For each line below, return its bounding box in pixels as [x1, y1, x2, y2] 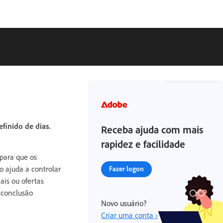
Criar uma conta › [101, 210, 158, 220]
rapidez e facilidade [101, 137, 186, 150]
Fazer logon [109, 164, 144, 173]
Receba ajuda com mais [101, 123, 204, 136]
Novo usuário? [101, 198, 147, 208]
